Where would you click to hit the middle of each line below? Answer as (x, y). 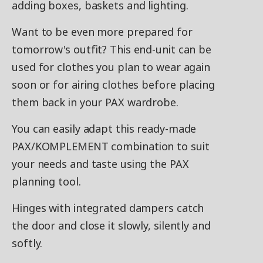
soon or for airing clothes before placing (113, 85)
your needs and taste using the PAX (100, 164)
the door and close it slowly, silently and (111, 225)
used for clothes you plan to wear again (111, 67)
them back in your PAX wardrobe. (95, 102)
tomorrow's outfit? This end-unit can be (112, 49)
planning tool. (46, 181)
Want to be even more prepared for (102, 32)
